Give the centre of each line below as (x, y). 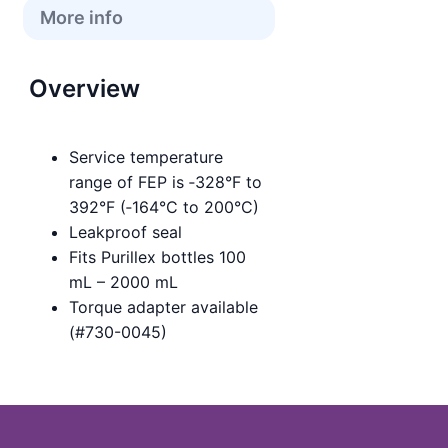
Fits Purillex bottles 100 (157, 256)
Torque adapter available (163, 306)
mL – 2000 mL (123, 281)
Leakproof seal (125, 231)
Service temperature (146, 156)
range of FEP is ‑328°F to (165, 181)
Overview (84, 88)
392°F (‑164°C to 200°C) (164, 206)
